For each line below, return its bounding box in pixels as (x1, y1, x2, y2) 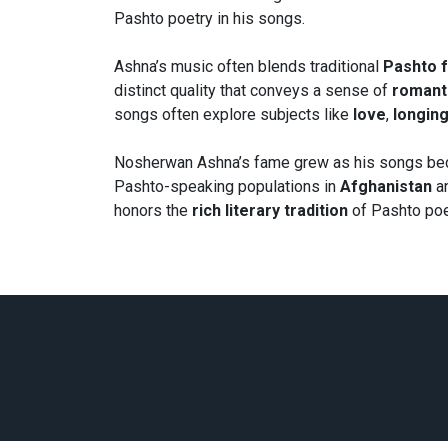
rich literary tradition (192, 201, 348, 221)
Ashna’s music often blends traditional (114, 57, 383, 77)
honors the (114, 201, 192, 221)
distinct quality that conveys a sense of (114, 81, 392, 101)
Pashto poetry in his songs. (114, 9, 305, 29)
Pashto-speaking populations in (114, 177, 340, 197)
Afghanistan (340, 177, 432, 197)
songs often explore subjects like (114, 105, 353, 125)
